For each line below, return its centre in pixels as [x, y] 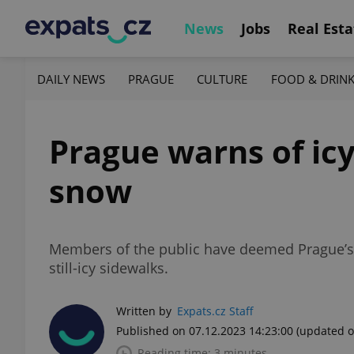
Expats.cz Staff [215, 311]
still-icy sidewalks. [109, 268]
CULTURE [222, 79]
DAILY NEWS [71, 79]
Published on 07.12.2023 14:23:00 [205, 331]
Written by [144, 311]
